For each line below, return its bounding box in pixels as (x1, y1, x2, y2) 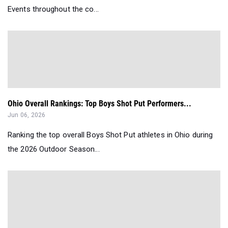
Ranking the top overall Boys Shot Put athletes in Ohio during (8, 130, 213, 140)
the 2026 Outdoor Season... (8, 145, 100, 154)
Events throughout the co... (8, 5, 99, 14)
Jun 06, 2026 (8, 111, 46, 119)
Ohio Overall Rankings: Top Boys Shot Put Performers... (8, 99, 191, 109)
